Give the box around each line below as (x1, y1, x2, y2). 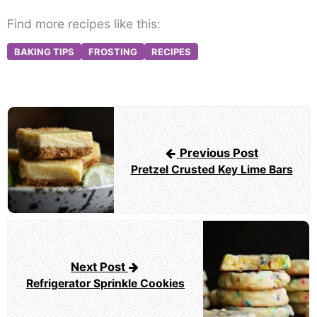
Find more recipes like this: (7, 16, 161, 32)
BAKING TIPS (14, 46, 74, 58)
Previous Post (176, 145, 258, 160)
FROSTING (88, 46, 137, 58)
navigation (6, 127, 67, 142)
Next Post (71, 259, 129, 274)
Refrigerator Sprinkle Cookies (26, 276, 185, 290)
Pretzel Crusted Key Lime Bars (130, 162, 293, 176)
